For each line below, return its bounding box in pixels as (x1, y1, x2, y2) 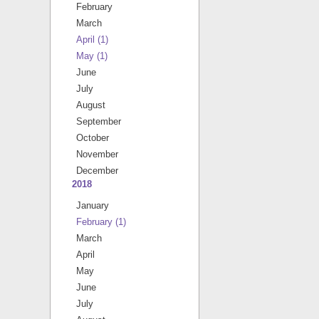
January (76, 200, 109, 211)
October (76, 132, 109, 143)
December (76, 165, 118, 176)
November (76, 149, 118, 159)
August (76, 100, 105, 110)
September (76, 116, 121, 127)
